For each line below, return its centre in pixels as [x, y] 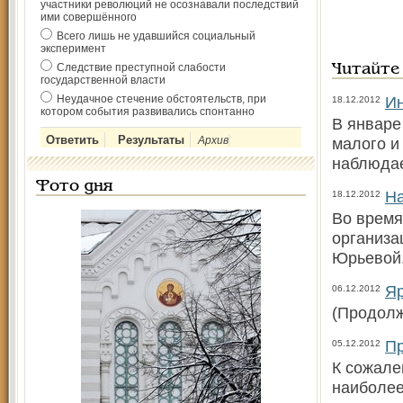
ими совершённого [89, 17]
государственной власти [103, 80]
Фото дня [74, 187]
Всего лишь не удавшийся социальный [156, 36]
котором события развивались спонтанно [148, 112]
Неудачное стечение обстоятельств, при [161, 99]
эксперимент [73, 49]
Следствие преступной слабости [141, 67]
